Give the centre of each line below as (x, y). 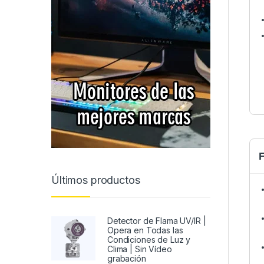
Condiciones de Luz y (149, 239)
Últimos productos (96, 180)
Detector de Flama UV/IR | (157, 220)
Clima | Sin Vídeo (140, 249)
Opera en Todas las (145, 230)
